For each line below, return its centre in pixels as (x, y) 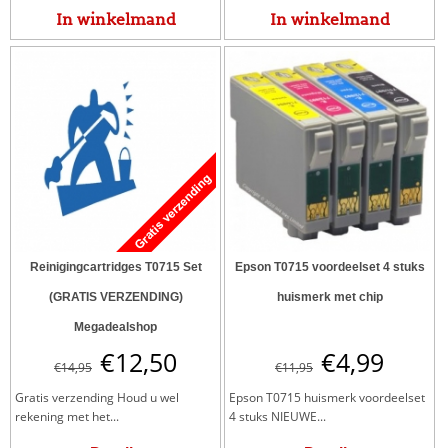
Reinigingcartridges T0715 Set (115, 266)
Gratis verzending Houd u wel (97, 397)
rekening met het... (67, 416)
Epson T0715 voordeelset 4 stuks (329, 266)
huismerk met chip (329, 296)
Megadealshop (115, 326)
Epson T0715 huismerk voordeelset (327, 397)
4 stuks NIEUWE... (277, 416)
